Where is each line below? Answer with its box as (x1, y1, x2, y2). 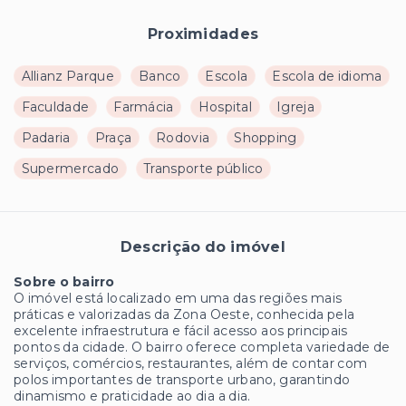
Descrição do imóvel (120, 238, 286, 256)
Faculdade (21, 99, 90, 116)
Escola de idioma (272, 68, 382, 85)
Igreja (276, 99, 314, 116)
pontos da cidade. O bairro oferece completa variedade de (14, 339, 391, 356)
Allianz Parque (21, 68, 114, 85)
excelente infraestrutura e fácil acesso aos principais (14, 323, 348, 340)
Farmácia (113, 99, 174, 116)
